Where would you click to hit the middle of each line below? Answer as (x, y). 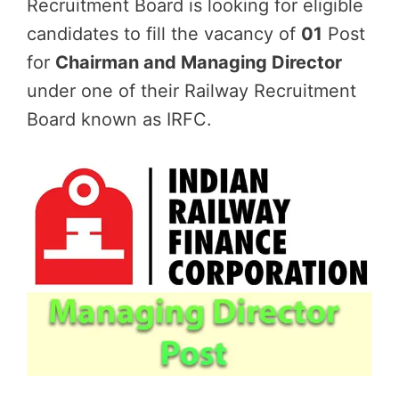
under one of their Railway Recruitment (191, 91)
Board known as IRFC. (119, 119)
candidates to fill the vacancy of (164, 34)
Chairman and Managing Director (199, 62)
